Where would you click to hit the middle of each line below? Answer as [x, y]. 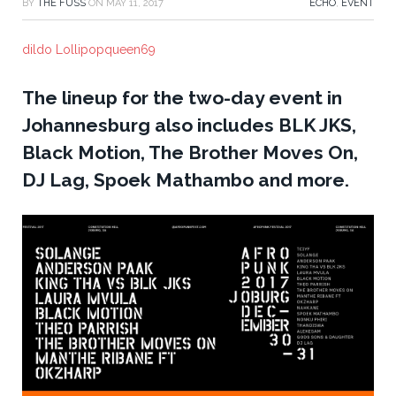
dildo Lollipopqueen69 [89, 50]
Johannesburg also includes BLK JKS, [189, 126]
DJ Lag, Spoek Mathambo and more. [186, 180]
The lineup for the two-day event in [182, 98]
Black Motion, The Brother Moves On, [190, 153]
